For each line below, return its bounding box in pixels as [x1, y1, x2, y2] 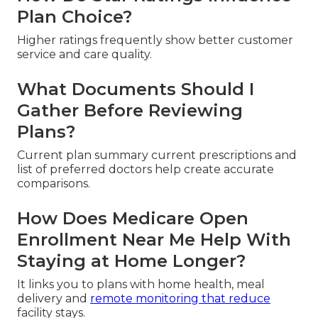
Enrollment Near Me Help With [17, 229, 291, 251]
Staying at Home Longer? [17, 251, 246, 272]
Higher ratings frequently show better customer [17, 33, 293, 48]
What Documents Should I [17, 79, 254, 100]
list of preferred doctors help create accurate [17, 163, 274, 177]
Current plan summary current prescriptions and [17, 148, 297, 163]
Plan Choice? [17, 6, 132, 28]
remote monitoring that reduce [90, 292, 270, 306]
